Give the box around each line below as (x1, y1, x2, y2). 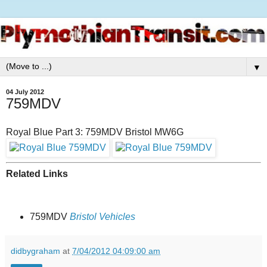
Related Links (6, 168, 68, 179)
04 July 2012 (6, 88, 44, 95)
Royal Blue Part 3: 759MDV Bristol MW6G (6, 126, 184, 137)
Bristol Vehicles (69, 212, 135, 222)
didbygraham (11, 246, 60, 256)
